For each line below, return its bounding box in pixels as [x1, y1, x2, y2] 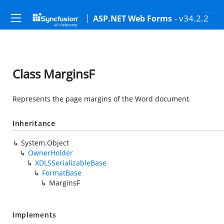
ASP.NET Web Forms [93, 13, 172, 24]
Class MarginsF [12, 65, 94, 82]
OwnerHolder [28, 148, 73, 157]
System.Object [21, 138, 69, 147]
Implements [12, 210, 56, 219]
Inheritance [12, 118, 55, 128]
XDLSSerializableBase [35, 158, 106, 167]
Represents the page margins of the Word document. [12, 94, 191, 103]
